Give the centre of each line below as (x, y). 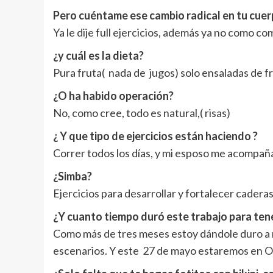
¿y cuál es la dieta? (98, 55)
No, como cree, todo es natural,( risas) (142, 112)
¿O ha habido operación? (113, 95)
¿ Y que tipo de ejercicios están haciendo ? (155, 136)
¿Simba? (73, 176)
